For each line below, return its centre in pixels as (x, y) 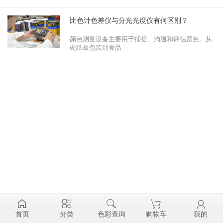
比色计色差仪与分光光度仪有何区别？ (129, 20)
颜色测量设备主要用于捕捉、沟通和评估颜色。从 (141, 39)
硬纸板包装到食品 (96, 48)
